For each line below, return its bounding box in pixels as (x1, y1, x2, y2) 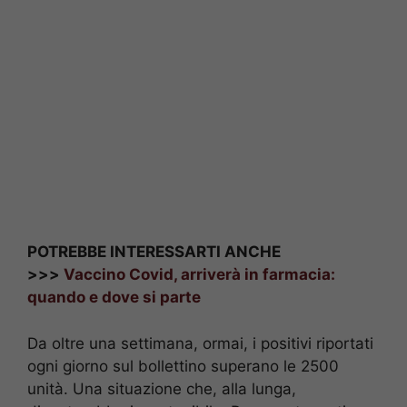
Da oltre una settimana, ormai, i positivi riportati (27, 333, 373, 352)
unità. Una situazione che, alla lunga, (27, 379, 296, 398)
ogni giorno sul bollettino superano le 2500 (27, 356, 339, 375)
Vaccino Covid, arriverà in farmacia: (64, 265, 335, 284)
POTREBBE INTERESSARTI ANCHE (27, 243, 281, 262)
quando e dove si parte (27, 288, 201, 307)
